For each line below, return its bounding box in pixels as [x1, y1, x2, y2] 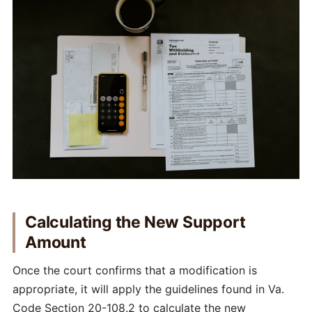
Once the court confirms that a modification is [13, 263, 257, 278]
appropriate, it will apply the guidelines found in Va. [13, 282, 284, 297]
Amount [25, 233, 86, 253]
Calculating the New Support [25, 212, 246, 233]
